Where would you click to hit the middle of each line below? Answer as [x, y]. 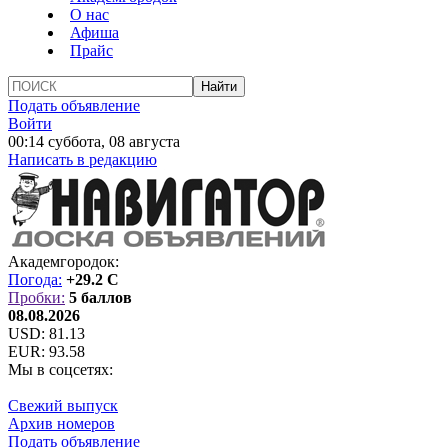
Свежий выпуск [63, 405]
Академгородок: [63, 261]
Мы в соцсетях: [60, 369]
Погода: [35, 279]
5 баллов [100, 297]
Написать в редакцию [82, 159]
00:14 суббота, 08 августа [94, 141]
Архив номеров [61, 423]
